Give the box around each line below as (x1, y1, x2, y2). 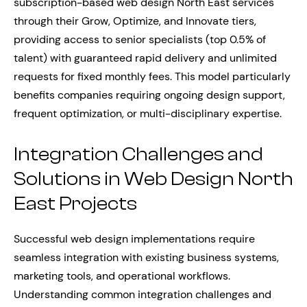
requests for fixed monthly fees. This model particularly (14, 69, 291, 84)
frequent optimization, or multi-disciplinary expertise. (14, 106, 282, 121)
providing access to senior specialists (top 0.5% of (14, 32, 266, 47)
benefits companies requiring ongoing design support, (14, 87, 285, 102)
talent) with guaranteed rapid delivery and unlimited (14, 50, 277, 65)
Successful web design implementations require (14, 231, 255, 246)
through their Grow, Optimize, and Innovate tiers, (14, 13, 256, 28)
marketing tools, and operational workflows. (14, 268, 230, 283)
